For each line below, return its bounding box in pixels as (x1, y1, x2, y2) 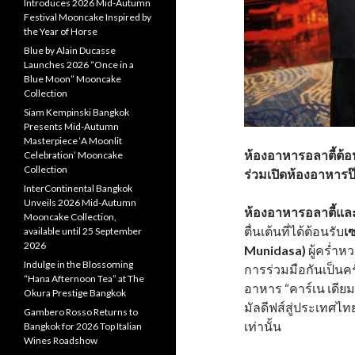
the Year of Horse (24, 25, 97, 37)
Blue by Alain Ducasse (24, 44, 116, 56)
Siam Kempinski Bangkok (24, 106, 129, 118)
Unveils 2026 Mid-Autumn (24, 197, 136, 208)
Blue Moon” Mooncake (24, 73, 121, 85)
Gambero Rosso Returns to (24, 306, 138, 318)
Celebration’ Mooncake (24, 149, 123, 161)
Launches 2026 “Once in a (24, 59, 134, 71)
